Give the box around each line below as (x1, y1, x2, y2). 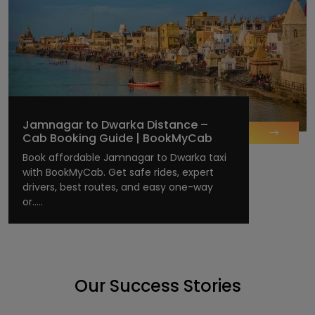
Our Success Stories (74, 274, 241, 298)
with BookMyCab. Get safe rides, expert (22, 165, 214, 180)
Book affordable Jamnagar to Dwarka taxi (22, 150, 226, 165)
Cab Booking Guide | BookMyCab (22, 130, 212, 147)
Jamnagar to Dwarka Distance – (22, 117, 208, 134)
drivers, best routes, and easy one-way (22, 180, 213, 195)
